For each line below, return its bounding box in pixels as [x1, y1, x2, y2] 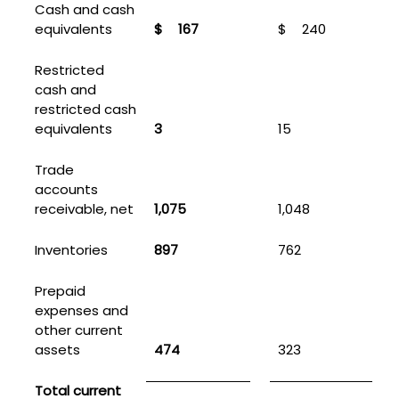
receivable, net [34, 199, 134, 218]
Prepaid [34, 281, 85, 300]
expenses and [34, 300, 128, 320]
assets [34, 339, 80, 359]
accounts [34, 179, 98, 199]
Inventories [34, 240, 108, 259]
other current [34, 320, 123, 339]
